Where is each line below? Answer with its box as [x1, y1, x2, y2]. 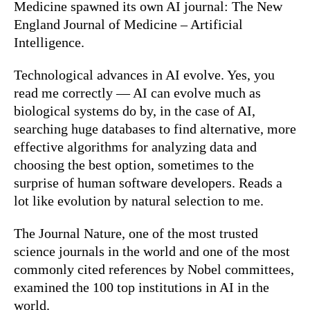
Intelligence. [14, 34, 84, 50]
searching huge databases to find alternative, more [14, 120, 296, 136]
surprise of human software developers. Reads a [14, 174, 282, 190]
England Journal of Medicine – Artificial [14, 16, 243, 32]
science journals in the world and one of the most [14, 243, 290, 259]
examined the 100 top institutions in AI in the [14, 279, 269, 295]
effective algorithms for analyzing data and [14, 138, 257, 154]
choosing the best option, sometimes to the [14, 156, 254, 172]
